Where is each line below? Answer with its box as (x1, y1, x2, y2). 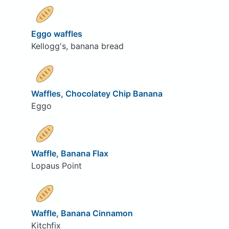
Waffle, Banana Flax (31, 148, 108, 158)
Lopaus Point (31, 160, 82, 171)
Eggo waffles (31, 29, 82, 39)
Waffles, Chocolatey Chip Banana (31, 88, 163, 99)
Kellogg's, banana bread (31, 41, 124, 52)
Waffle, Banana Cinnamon (31, 208, 133, 218)
